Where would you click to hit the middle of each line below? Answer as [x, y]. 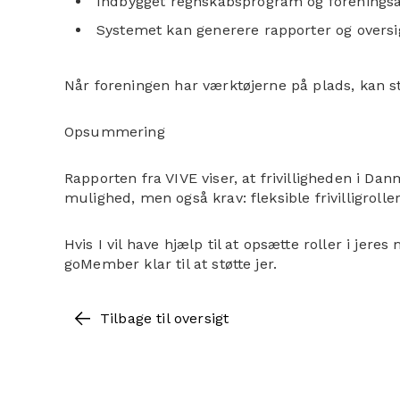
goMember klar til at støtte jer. [171, 264]
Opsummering [115, 132]
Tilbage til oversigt [165, 318]
